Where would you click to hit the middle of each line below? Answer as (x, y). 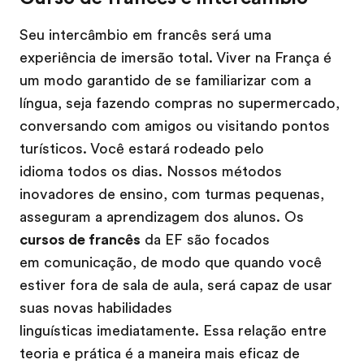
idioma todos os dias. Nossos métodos (151, 171)
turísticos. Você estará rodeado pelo (142, 148)
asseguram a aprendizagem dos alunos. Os (162, 217)
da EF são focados (205, 239)
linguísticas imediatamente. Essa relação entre (173, 330)
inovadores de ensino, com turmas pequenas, (172, 194)
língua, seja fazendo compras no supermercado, (180, 103)
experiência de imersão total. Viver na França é (175, 57)
